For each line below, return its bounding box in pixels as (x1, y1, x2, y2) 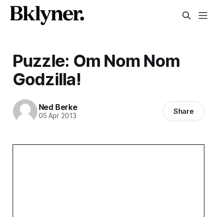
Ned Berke (38, 102, 77, 112)
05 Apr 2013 (38, 112, 77, 120)
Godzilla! (12, 68, 81, 89)
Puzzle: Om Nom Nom (12, 50, 180, 71)
